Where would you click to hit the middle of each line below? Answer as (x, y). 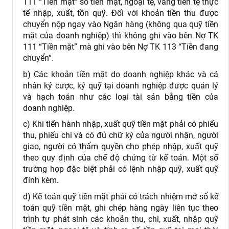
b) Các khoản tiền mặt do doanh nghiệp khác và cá (121, 74)
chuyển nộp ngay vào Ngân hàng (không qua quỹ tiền (121, 25)
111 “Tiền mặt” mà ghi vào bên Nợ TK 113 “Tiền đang (121, 47)
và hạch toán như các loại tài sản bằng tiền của (121, 97)
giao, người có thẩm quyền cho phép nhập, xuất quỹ (121, 147)
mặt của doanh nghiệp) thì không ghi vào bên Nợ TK (121, 36)
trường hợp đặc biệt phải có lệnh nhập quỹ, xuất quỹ (121, 169)
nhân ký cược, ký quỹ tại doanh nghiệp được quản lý (121, 85)
